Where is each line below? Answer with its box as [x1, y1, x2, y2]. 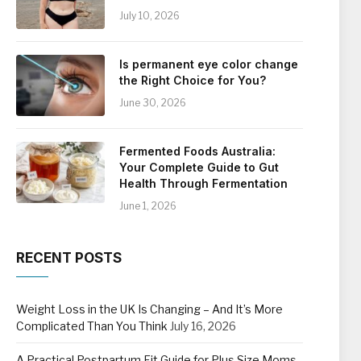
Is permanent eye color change [119, 57, 298, 71]
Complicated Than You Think [16, 319, 168, 333]
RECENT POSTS [16, 250, 122, 266]
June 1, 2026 [119, 200, 176, 212]
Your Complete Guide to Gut [119, 160, 279, 174]
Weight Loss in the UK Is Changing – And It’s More [16, 302, 283, 316]
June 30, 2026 [119, 97, 186, 109]
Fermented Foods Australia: [119, 144, 276, 158]
